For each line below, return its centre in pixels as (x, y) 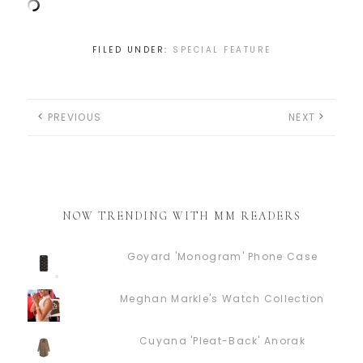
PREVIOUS (75, 117)
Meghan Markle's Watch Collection (222, 299)
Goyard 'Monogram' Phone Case (222, 257)
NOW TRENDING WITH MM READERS (181, 216)
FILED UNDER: (132, 50)
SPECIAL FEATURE (222, 50)
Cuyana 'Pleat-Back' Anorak (222, 341)
